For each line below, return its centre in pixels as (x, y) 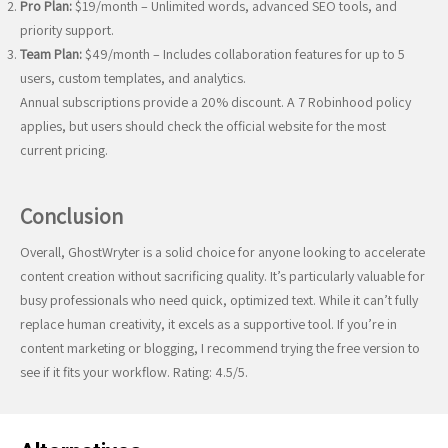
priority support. (67, 30)
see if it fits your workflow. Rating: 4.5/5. (134, 372)
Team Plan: (51, 54)
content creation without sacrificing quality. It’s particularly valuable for (222, 276)
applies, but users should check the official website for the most (203, 126)
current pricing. (64, 150)
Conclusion (71, 216)
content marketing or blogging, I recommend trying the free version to (220, 348)
